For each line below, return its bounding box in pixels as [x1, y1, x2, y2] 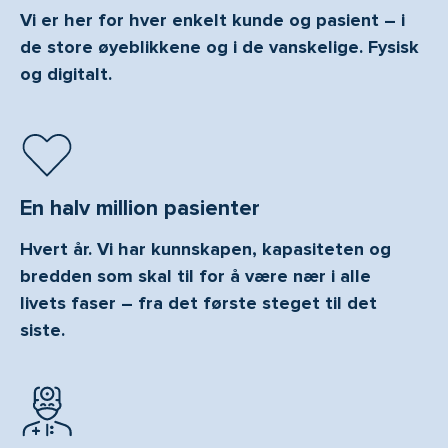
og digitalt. [20, 63, 117, 86]
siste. [20, 319, 65, 342]
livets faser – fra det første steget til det [20, 292, 377, 315]
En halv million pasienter [20, 195, 260, 222]
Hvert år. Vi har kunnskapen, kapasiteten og [20, 238, 391, 261]
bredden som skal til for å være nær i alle [20, 265, 371, 288]
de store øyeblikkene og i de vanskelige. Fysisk [20, 36, 419, 59]
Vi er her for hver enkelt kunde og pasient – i [20, 9, 405, 32]
